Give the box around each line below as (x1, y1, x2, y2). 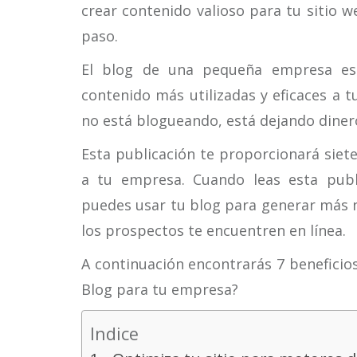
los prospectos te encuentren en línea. (81, 221, 346, 240)
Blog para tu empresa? (81, 280, 238, 299)
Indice (90, 321, 139, 345)
